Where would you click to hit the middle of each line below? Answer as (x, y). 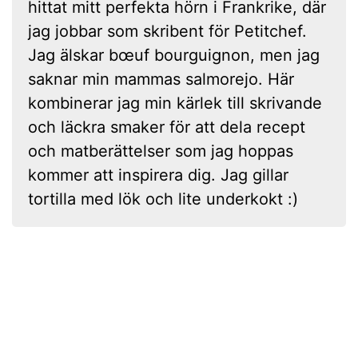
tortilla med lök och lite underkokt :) (163, 199)
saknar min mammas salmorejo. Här (161, 79)
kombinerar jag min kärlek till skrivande (175, 103)
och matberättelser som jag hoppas (161, 151)
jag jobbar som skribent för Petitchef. (167, 31)
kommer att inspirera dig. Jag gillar (158, 175)
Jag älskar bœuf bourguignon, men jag (174, 55)
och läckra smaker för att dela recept (167, 127)
